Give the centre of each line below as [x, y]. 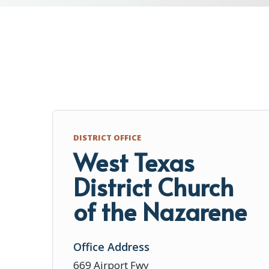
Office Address [111, 247]
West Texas [134, 162]
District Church [153, 186]
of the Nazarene [160, 211]
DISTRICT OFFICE [107, 138]
